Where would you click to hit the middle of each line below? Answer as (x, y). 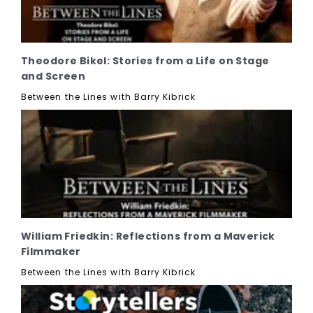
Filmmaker (51, 251)
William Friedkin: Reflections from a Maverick (148, 236)
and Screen (53, 76)
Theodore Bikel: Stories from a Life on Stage (145, 60)
